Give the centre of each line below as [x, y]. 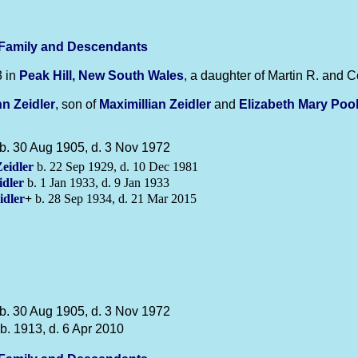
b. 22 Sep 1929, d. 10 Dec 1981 [116, 167]
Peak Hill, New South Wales [101, 76]
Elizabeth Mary [285, 104]
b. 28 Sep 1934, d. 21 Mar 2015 [114, 199]
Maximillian [134, 104]
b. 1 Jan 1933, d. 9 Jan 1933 [97, 183]
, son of [77, 104]
